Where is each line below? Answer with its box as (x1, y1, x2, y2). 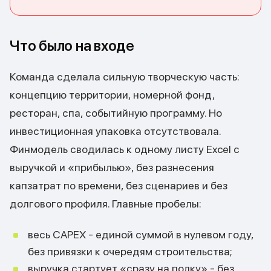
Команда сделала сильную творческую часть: (10, 70, 240, 83)
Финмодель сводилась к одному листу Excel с (10, 143, 240, 155)
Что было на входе (10, 37, 134, 54)
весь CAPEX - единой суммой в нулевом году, (28, 228, 253, 241)
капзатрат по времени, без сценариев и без (10, 179, 227, 192)
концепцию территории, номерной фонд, (10, 88, 215, 101)
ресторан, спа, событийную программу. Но (10, 106, 222, 119)
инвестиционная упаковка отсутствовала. (10, 125, 221, 137)
